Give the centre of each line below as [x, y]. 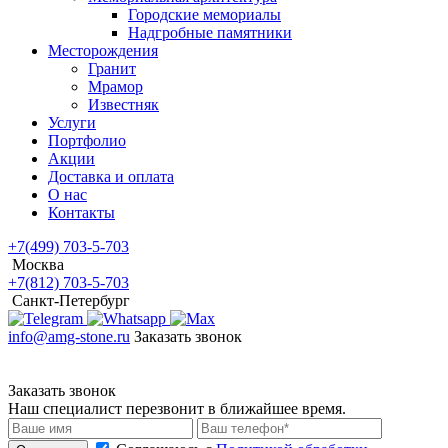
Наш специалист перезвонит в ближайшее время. [177, 408]
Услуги [72, 122]
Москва [38, 264]
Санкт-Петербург [71, 300]
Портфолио [87, 140]
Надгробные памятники [210, 32]
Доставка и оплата [111, 176]
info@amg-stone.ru [69, 336]
